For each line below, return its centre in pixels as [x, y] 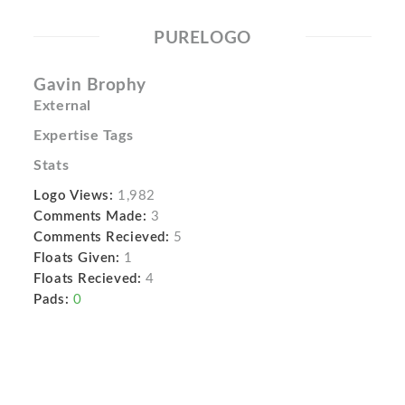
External [62, 106]
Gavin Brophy [90, 85]
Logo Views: [74, 196]
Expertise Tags [84, 136]
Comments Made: [90, 217]
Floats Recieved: [88, 279]
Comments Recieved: [102, 237]
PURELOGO [202, 38]
